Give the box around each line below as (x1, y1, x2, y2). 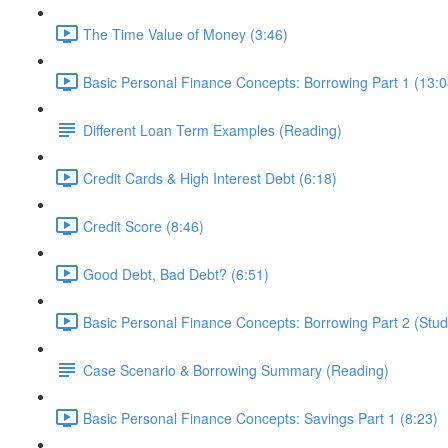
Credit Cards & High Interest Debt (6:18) (83, 167, 337, 188)
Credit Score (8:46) (83, 215, 204, 236)
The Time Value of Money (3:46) (83, 23, 288, 44)
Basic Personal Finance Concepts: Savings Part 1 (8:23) (83, 407, 438, 428)
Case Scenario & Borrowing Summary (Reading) (83, 359, 389, 380)
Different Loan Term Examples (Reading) (83, 119, 342, 140)
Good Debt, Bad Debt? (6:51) (83, 263, 269, 284)
